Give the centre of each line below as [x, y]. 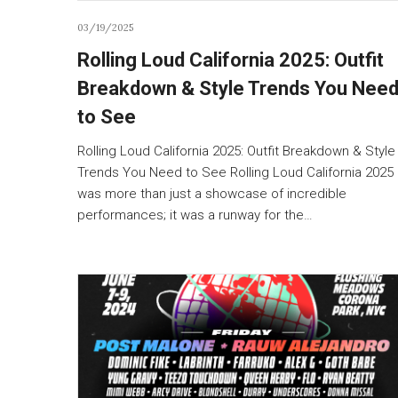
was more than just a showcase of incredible [212, 193]
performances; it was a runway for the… [195, 215]
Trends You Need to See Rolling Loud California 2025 [235, 172]
